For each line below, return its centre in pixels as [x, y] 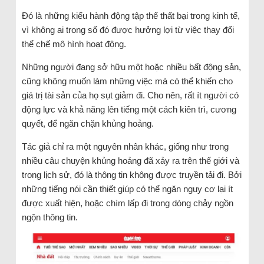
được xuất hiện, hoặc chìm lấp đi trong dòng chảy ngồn [127, 203]
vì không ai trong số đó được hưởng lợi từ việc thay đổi [128, 29]
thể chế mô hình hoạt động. [74, 44]
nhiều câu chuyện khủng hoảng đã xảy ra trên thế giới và [130, 160]
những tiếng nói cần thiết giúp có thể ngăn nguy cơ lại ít [127, 189]
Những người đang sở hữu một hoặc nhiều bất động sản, [131, 67]
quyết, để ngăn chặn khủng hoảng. [88, 123]
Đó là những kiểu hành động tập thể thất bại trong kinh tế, [131, 15]
